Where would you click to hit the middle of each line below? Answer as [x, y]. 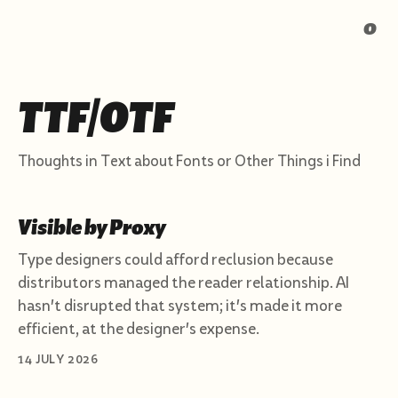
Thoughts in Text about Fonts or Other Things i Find [189, 161]
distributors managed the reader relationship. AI [183, 283]
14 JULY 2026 [58, 359]
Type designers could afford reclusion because [175, 259]
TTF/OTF [96, 117]
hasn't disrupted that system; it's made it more [180, 306]
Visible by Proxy [92, 228]
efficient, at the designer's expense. [139, 329]
